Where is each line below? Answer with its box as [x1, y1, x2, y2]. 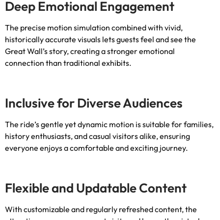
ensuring [160, 131, 190, 141]
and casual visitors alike [74, 131, 156, 141]
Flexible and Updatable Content [5, 179, 187, 196]
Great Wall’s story [5, 46, 67, 56]
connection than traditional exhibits [5, 57, 129, 68]
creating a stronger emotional [70, 46, 175, 56]
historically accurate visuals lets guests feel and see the [5, 34, 196, 44]
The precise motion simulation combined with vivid [5, 22, 181, 32]
